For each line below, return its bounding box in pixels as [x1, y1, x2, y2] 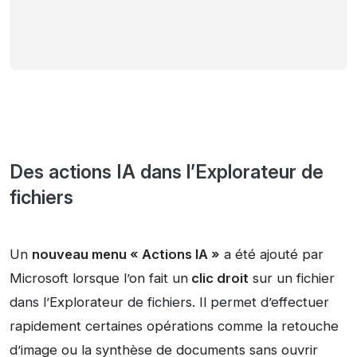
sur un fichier [249, 270, 335, 287]
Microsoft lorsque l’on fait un [10, 270, 188, 287]
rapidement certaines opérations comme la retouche [10, 318, 339, 335]
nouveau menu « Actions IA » [32, 246, 220, 263]
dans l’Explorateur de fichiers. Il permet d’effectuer [10, 294, 329, 311]
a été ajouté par [220, 246, 324, 263]
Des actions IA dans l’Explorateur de [10, 160, 324, 184]
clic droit [188, 270, 249, 287]
